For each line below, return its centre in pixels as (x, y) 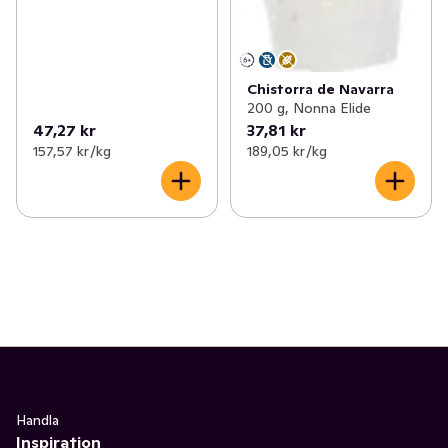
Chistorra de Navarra (320, 88)
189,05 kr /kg (286, 150)
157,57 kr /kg (72, 150)
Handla (37, 419)
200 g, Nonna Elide (308, 107)
